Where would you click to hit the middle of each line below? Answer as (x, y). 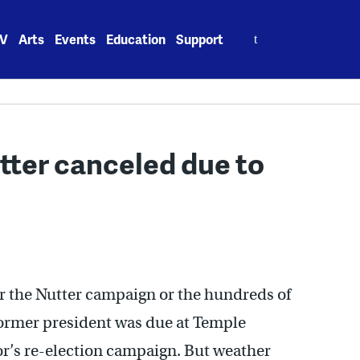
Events (76, 39)
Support (200, 39)
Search (256, 30)
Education (136, 39)
